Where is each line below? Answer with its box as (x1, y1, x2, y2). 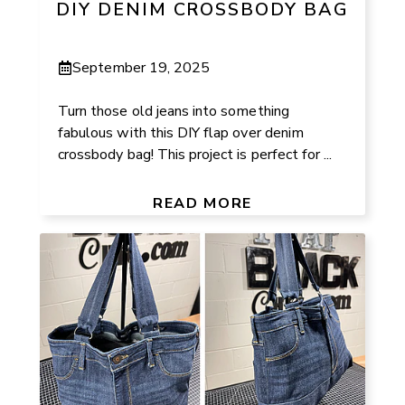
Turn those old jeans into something (58, 100, 289, 121)
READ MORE (153, 193, 252, 213)
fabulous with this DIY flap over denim (58, 122, 304, 143)
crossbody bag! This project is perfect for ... (58, 144, 333, 165)
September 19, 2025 (72, 57, 211, 78)
